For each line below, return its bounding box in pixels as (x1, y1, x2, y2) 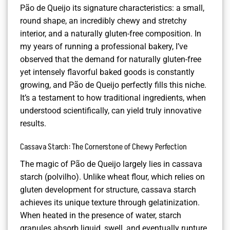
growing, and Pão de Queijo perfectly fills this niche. (20, 80, 206, 90)
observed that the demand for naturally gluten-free (20, 54, 201, 64)
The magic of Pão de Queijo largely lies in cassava (20, 159, 202, 169)
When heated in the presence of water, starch (20, 210, 181, 220)
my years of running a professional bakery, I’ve (20, 41, 187, 51)
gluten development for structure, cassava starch (20, 184, 196, 195)
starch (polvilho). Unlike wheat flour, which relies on (20, 171, 205, 182)
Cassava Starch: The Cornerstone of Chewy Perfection (20, 141, 187, 152)
